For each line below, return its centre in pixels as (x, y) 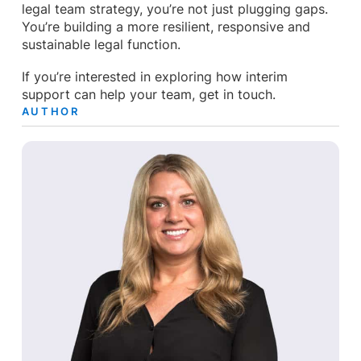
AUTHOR (50, 111)
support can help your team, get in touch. (148, 94)
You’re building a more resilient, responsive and (166, 27)
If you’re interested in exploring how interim (154, 77)
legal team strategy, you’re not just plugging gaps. (174, 10)
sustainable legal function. (101, 45)
